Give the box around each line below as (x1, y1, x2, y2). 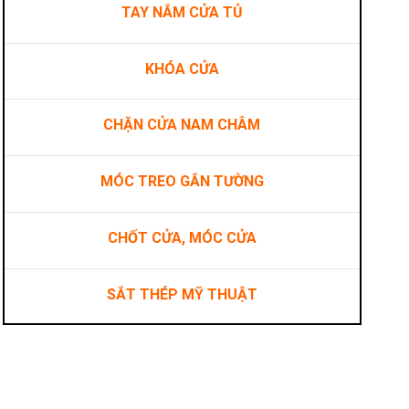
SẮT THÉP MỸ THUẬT (106, 285, 257, 303)
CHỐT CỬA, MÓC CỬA (107, 228, 257, 246)
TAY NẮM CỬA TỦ (121, 3, 243, 21)
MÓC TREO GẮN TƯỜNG (100, 173, 264, 191)
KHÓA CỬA (144, 59, 219, 78)
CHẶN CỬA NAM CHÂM (103, 116, 261, 134)
